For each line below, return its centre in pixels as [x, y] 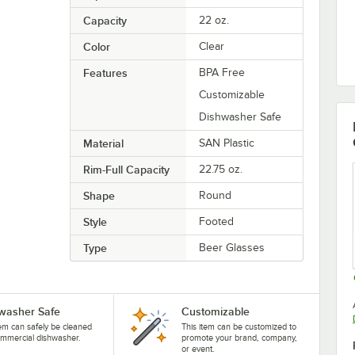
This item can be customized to [239, 327]
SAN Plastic [227, 143]
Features [105, 73]
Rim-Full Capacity [126, 170]
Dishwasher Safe [240, 117]
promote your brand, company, [239, 338]
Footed [217, 222]
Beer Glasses [232, 248]
